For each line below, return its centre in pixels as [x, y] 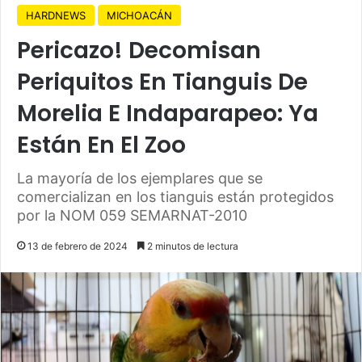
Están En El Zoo [101, 145]
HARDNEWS [56, 15]
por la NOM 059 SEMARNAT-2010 [132, 215]
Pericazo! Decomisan [139, 50]
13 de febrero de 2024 [78, 246]
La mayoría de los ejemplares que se [140, 178]
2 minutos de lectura [192, 246]
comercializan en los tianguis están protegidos [175, 196]
